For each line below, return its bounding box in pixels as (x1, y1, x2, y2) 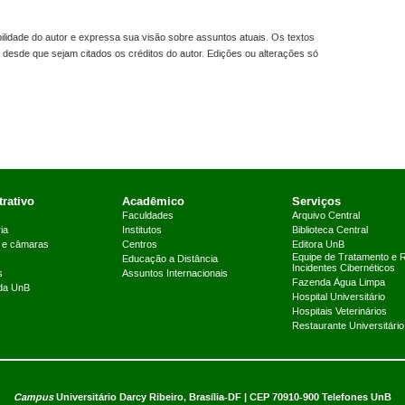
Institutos (121, 224, 162, 238)
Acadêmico (121, 193, 184, 210)
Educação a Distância (121, 253, 218, 267)
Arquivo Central (291, 210, 360, 223)
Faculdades (121, 210, 174, 223)
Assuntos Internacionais (121, 268, 228, 281)
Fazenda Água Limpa (291, 277, 385, 290)
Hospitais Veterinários (291, 306, 387, 319)
